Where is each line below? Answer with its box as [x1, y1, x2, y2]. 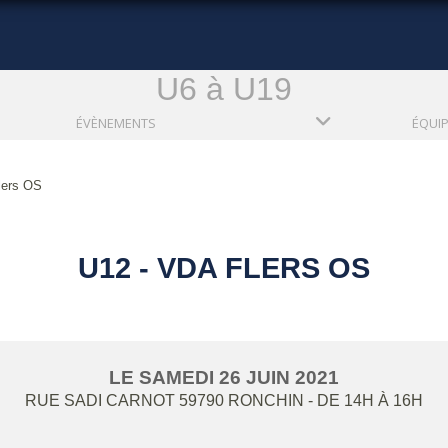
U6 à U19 [156, 70, 292, 107]
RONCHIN [228, 391, 304, 409]
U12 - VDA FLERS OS [78, 251, 370, 284]
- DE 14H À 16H [308, 391, 423, 409]
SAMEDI [139, 366, 219, 388]
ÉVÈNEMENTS [76, 113, 156, 132]
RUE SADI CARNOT [25, 391, 175, 409]
